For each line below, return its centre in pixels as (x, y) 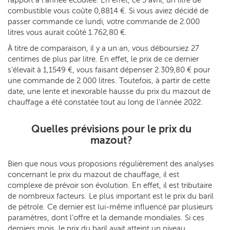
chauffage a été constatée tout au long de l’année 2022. (105, 102)
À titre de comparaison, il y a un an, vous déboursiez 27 (103, 48)
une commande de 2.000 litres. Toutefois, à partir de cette (109, 80)
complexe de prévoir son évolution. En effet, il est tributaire (110, 185)
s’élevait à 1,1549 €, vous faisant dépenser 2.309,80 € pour (109, 70)
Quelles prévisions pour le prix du (111, 129)
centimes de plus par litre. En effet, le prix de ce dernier (103, 59)
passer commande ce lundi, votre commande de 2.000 (104, 21)
